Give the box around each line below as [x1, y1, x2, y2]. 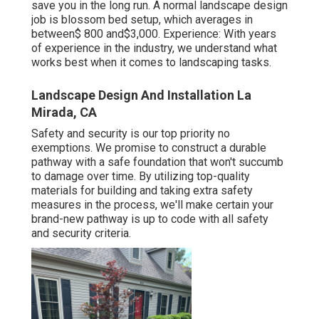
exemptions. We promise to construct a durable [31, 140, 266, 155]
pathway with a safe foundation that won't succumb [31, 155, 283, 169]
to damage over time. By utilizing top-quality [31, 169, 250, 183]
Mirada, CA [31, 104, 97, 120]
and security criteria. [31, 226, 131, 240]
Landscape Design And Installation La [31, 87, 251, 103]
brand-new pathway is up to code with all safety [31, 211, 268, 226]
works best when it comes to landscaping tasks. [31, 55, 271, 69]
